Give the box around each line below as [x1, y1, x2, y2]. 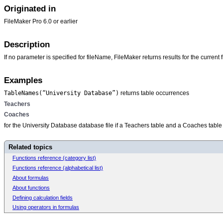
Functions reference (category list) [12, 155, 96, 161]
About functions [12, 184, 50, 191]
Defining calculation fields [12, 194, 73, 201]
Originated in [4, 4, 56, 14]
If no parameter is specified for [4, 53, 87, 61]
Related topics [8, 143, 52, 151]
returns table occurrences [119, 90, 189, 97]
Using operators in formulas [12, 204, 79, 211]
